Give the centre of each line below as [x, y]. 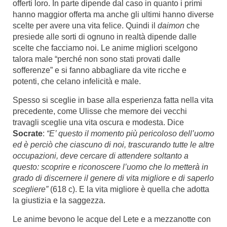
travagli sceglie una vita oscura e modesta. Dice [98, 122]
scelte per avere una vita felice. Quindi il [85, 26]
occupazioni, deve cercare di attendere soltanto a [101, 156]
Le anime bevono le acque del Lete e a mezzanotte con [112, 219]
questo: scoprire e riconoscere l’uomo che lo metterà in [110, 167]
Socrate [28, 134]
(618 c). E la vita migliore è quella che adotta [130, 189]
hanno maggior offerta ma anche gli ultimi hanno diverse [113, 14]
